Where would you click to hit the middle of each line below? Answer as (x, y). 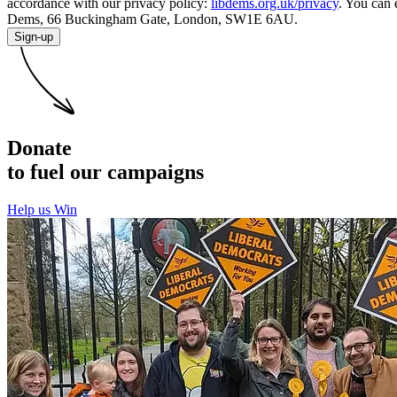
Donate (39, 148)
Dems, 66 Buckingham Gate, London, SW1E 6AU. (152, 19)
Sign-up (34, 37)
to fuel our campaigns (105, 172)
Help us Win (42, 209)
